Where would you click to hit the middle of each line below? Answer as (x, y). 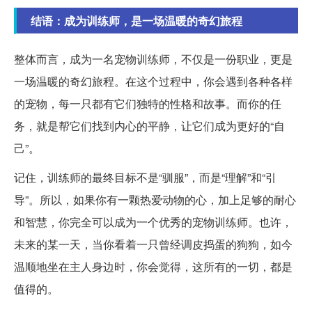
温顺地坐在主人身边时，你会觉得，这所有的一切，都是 (153, 266)
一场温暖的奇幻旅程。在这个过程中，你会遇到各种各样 (153, 81)
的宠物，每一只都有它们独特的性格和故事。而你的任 (148, 103)
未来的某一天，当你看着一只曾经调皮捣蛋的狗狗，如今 (153, 244)
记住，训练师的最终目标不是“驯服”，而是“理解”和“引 (145, 177)
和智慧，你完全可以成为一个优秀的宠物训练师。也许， (153, 221)
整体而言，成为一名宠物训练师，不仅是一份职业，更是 (153, 58)
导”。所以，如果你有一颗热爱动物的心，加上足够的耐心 (155, 199)
